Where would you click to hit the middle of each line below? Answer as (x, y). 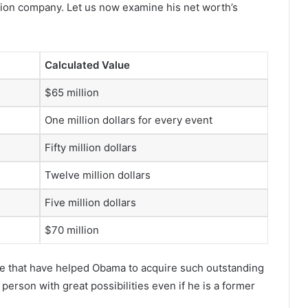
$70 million (72, 230)
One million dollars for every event (129, 120)
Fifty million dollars (91, 147)
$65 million (72, 92)
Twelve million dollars (98, 175)
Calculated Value (87, 65)
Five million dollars (90, 202)
